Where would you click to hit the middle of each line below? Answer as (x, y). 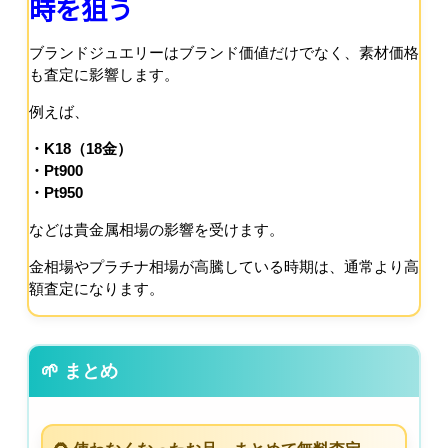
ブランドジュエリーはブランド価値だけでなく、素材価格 (224, 52)
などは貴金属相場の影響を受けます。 (156, 229)
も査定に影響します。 (104, 74)
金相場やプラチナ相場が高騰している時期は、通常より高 (224, 266)
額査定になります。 (96, 288)
